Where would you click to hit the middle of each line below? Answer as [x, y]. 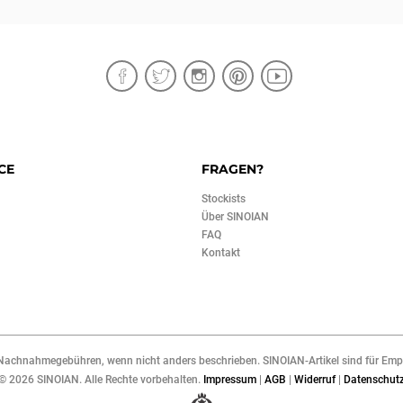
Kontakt [221, 253]
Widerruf [315, 380]
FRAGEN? [233, 169]
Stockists [224, 199]
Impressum [230, 380]
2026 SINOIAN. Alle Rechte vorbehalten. [106, 380]
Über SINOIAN [235, 217]
